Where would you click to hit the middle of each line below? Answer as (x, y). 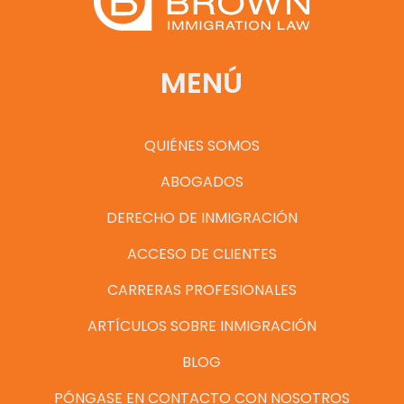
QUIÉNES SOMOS (202, 145)
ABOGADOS (202, 181)
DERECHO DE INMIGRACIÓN (202, 217)
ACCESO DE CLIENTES (202, 253)
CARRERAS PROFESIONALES (202, 289)
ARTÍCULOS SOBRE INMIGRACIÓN (202, 326)
